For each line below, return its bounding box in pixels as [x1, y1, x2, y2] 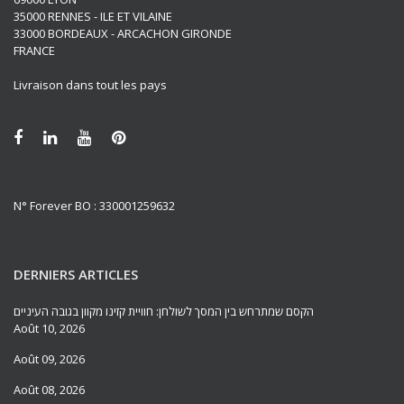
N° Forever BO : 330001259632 [14, 197, 175, 215]
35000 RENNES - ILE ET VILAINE [14, 8, 172, 25]
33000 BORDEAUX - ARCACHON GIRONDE [14, 25, 232, 42]
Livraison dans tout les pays [14, 77, 167, 94]
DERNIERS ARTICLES [14, 265, 138, 284]
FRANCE [14, 42, 55, 60]
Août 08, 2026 [14, 381, 85, 399]
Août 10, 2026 [14, 320, 85, 337]
